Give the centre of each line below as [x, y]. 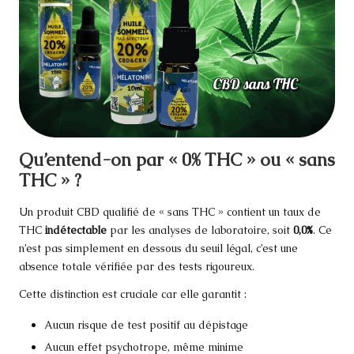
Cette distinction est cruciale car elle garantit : [133, 294]
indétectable [76, 230]
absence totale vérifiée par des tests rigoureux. [137, 266]
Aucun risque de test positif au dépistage [146, 324]
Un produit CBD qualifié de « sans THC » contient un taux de [170, 211]
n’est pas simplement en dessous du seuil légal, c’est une [158, 248]
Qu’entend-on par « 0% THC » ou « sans [177, 160]
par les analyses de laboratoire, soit [200, 230]
